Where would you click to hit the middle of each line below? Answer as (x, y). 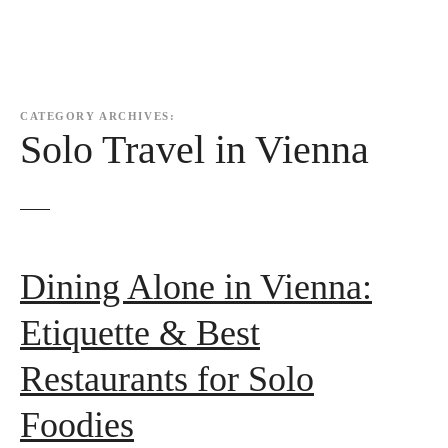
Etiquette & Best (140, 333)
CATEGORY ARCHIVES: (98, 116)
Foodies (77, 425)
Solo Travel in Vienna (194, 150)
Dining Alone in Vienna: (196, 287)
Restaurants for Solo (167, 379)
